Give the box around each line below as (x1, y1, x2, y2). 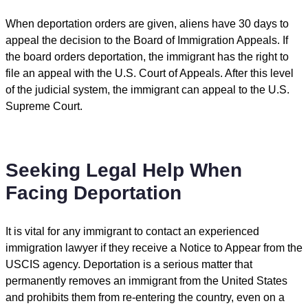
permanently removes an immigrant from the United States (5, 275, 287, 287)
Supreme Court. (5, 100, 82, 113)
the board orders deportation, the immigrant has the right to (5, 51, 289, 63)
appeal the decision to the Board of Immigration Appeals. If (5, 34, 288, 47)
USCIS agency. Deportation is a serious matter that (5, 258, 252, 271)
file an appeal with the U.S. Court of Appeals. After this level (5, 67, 294, 80)
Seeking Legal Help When (5, 159, 242, 181)
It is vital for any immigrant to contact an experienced (5, 225, 259, 238)
